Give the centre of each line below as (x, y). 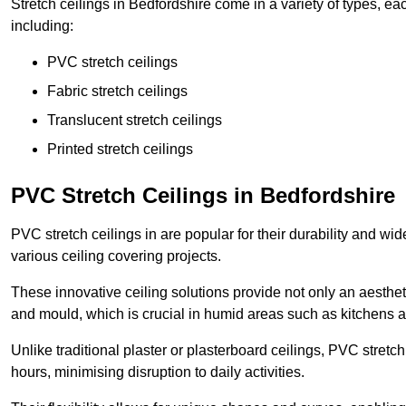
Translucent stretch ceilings (135, 121)
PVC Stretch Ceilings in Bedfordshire (203, 196)
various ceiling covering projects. (116, 256)
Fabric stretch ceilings (117, 92)
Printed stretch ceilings (120, 150)
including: (42, 26)
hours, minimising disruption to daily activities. (158, 372)
